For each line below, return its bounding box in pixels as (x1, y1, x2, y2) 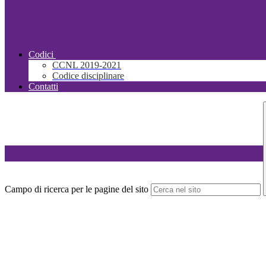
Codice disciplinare (52, 71, 124, 81)
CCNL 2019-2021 (52, 60, 121, 71)
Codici (28, 49, 53, 60)
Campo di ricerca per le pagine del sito (5, 184, 148, 195)
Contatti (28, 81, 58, 92)
